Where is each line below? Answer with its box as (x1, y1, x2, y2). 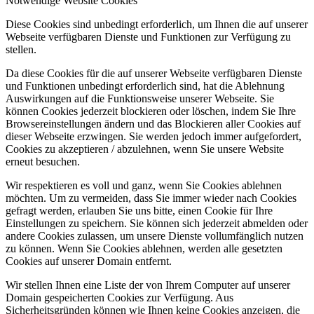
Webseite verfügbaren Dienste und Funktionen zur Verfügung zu (6, 31, 291, 43)
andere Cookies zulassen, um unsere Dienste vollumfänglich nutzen (6, 230, 303, 243)
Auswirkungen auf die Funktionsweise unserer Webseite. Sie (6, 93, 274, 105)
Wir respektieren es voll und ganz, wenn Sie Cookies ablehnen (6, 179, 282, 192)
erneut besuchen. (6, 156, 80, 168)
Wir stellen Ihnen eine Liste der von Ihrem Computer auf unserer (6, 279, 290, 292)
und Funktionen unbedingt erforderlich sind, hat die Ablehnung (6, 80, 285, 93)
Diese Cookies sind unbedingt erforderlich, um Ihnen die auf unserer (6, 18, 308, 31)
